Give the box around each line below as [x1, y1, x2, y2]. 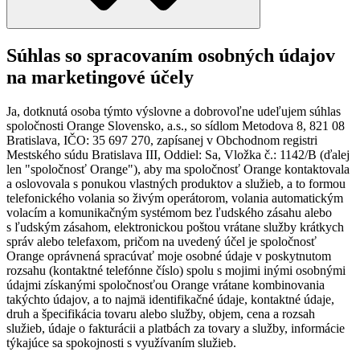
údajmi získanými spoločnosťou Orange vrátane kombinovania [6, 277, 325, 292]
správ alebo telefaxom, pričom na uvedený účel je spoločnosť [6, 234, 317, 248]
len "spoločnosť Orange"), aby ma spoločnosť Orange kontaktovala [6, 162, 350, 176]
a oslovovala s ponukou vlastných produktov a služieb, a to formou [6, 176, 346, 190]
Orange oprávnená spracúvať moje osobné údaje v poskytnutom [6, 248, 331, 263]
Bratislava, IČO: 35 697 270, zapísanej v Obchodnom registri [6, 133, 317, 147]
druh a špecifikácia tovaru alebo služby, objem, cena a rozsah [6, 306, 315, 321]
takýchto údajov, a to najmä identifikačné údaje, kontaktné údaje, [6, 292, 334, 306]
